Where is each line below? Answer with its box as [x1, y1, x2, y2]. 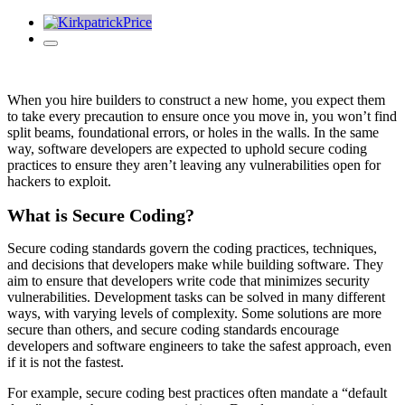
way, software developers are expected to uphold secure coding [7, 141, 367, 156]
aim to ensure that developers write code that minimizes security [7, 273, 370, 289]
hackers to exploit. [7, 174, 111, 189]
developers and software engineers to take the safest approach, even [7, 338, 391, 354]
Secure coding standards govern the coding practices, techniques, [7, 240, 377, 257]
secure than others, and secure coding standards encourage [7, 322, 339, 338]
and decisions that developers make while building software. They [7, 257, 383, 273]
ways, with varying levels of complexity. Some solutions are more [7, 306, 381, 322]
